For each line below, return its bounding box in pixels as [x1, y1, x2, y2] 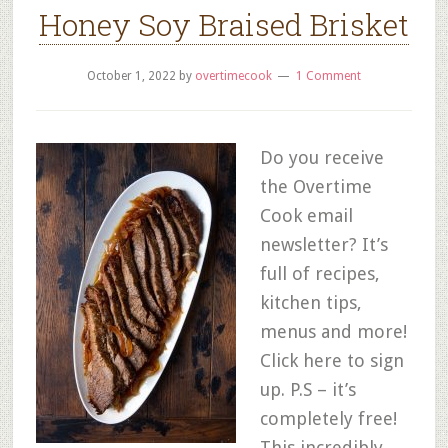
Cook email [259, 205, 353, 226]
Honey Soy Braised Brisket [38, 5, 409, 44]
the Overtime [259, 176, 372, 197]
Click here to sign [259, 350, 404, 371]
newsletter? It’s [259, 234, 388, 255]
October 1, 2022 [86, 69, 176, 83]
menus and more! [259, 321, 407, 342]
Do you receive [259, 147, 384, 168]
